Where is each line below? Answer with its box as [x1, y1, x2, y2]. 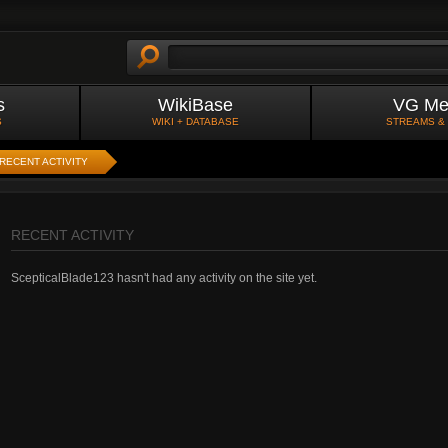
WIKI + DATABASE [152, 116, 239, 127]
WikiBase [158, 95, 233, 115]
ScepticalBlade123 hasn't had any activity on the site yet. [11, 271, 317, 285]
